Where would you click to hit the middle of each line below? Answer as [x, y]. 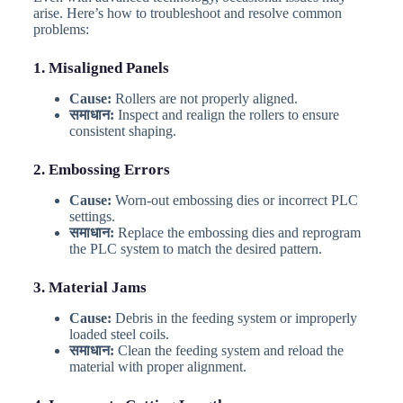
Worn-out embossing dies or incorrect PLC [234, 200]
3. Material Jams [90, 287]
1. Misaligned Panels [101, 67]
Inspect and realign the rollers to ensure [226, 114]
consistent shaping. [122, 130]
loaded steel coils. [119, 334]
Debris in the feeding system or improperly [234, 318]
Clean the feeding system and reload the [228, 350]
